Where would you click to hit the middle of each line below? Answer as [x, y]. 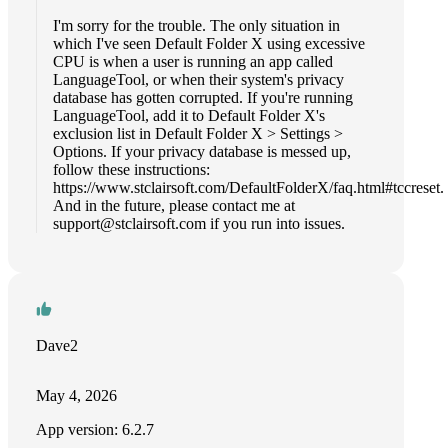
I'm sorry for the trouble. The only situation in [196, 25]
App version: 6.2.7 [95, 429]
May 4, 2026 [76, 395]
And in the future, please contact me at [174, 205]
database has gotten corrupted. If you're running [203, 97]
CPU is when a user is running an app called [193, 61]
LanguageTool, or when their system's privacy [198, 79]
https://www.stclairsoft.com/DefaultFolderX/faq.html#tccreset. [248, 187]
